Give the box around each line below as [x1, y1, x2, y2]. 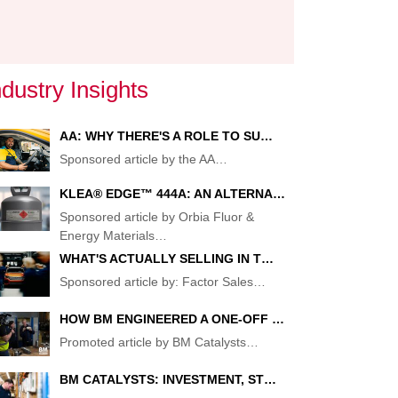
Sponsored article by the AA [59, 152, 215, 166]
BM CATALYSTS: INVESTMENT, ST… [59, 371, 276, 386]
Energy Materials [59, 228, 155, 243]
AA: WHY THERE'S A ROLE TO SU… [59, 129, 273, 143]
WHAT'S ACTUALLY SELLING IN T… [59, 251, 274, 266]
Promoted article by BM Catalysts [59, 335, 246, 349]
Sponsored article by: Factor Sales [59, 275, 253, 289]
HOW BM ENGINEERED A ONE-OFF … [59, 312, 284, 326]
